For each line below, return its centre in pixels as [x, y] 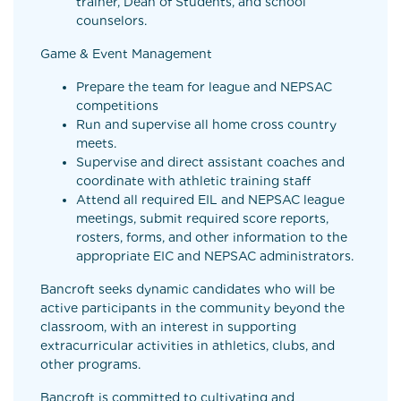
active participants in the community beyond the [192, 308]
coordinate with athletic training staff [193, 181]
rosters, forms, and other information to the [212, 237]
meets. [96, 143]
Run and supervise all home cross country [206, 124]
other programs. [90, 364]
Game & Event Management [126, 54]
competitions [117, 106]
